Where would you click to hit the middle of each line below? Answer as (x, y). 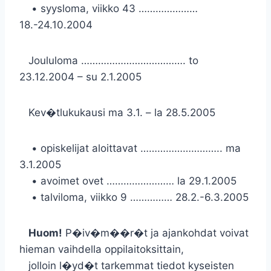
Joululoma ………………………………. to (109, 60)
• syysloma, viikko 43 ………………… (109, 8)
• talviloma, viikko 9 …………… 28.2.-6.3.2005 (134, 197)
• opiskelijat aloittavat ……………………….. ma (130, 148)
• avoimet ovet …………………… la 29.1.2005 (128, 181)
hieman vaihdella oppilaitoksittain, (102, 249)
